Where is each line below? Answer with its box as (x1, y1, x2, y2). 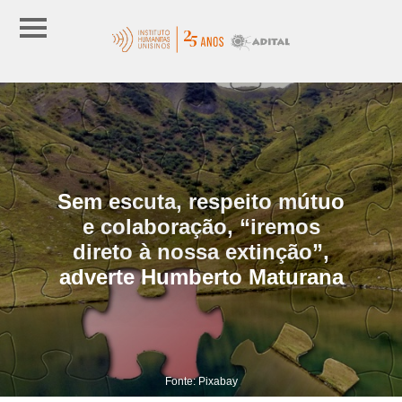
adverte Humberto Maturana (58, 264, 344, 289)
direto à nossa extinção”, (73, 239, 329, 264)
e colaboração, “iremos (82, 214, 320, 239)
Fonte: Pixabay (164, 374, 238, 388)
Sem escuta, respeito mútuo (57, 188, 345, 214)
